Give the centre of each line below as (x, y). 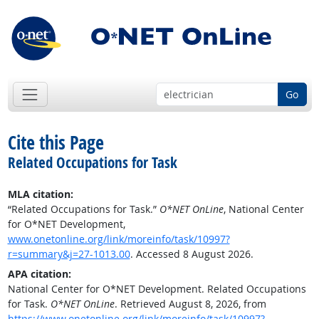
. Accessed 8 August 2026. (192, 254)
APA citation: (39, 274)
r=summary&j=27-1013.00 (69, 254)
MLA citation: (40, 194)
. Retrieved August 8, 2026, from (190, 304)
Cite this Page (56, 143)
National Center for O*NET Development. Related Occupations (157, 289)
